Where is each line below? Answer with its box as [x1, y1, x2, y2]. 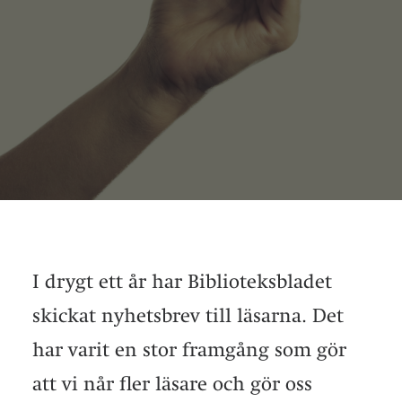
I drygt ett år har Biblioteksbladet [32, 270, 332, 293]
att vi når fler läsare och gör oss [32, 372, 312, 395]
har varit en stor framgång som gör [32, 338, 346, 361]
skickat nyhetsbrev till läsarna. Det [32, 304, 344, 327]
